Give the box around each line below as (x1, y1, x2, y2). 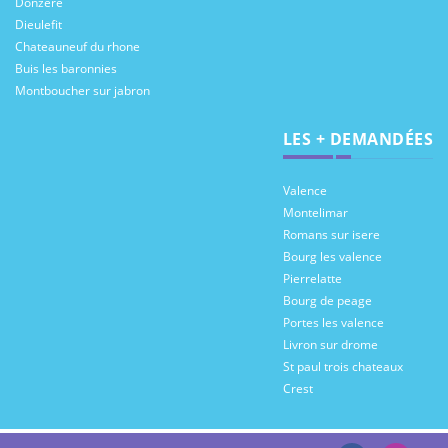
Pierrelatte (282, 270, 342, 287)
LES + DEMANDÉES (282, 128, 433, 150)
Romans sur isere (282, 226, 380, 243)
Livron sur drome (282, 336, 378, 353)
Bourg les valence (282, 248, 382, 265)
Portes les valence (282, 314, 384, 331)
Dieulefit (15, 16, 62, 33)
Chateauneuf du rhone (15, 38, 140, 55)
